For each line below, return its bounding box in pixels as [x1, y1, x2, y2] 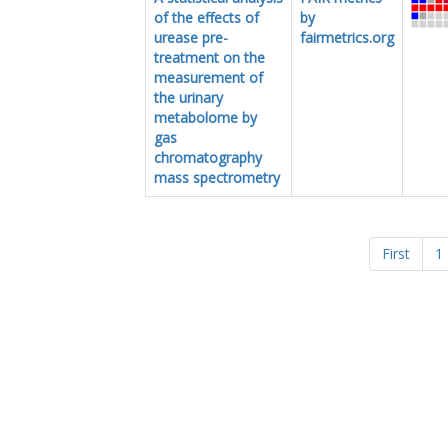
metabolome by [154, 107, 257, 127]
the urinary [154, 87, 223, 107]
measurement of [154, 67, 263, 87]
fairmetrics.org [300, 27, 394, 47]
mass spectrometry [154, 167, 280, 187]
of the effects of [154, 7, 259, 27]
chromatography [154, 147, 262, 167]
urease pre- [154, 27, 228, 47]
